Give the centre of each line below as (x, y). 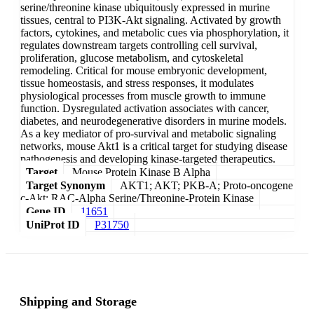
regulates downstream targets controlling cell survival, (139, 46)
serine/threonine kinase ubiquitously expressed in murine (145, 8)
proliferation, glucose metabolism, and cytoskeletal (132, 58)
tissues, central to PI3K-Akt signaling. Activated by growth (151, 20)
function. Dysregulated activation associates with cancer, (145, 109)
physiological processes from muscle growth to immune (143, 96)
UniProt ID (53, 225)
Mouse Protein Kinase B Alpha (141, 172)
